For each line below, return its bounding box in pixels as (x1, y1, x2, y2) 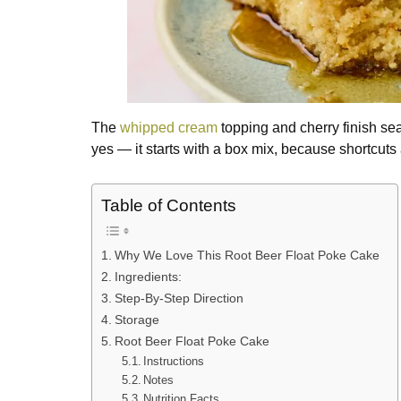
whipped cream (120, 120, 218, 136)
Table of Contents (101, 196, 236, 216)
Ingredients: (114, 269, 182, 285)
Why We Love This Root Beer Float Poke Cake (114, 248, 380, 263)
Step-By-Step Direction (114, 291, 243, 306)
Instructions (143, 354, 205, 369)
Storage (114, 312, 159, 328)
